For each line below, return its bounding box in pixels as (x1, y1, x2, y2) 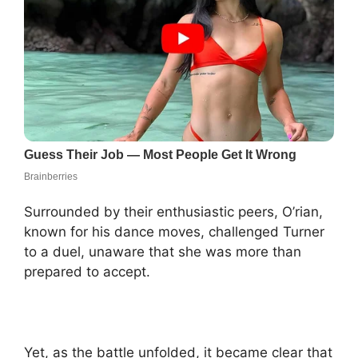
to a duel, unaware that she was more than (24, 244, 301, 261)
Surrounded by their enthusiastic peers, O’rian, (24, 204, 323, 221)
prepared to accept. (24, 264, 150, 280)
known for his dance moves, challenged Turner (24, 224, 324, 241)
